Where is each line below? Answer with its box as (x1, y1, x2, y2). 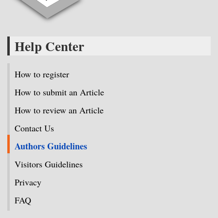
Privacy (15, 176, 41, 188)
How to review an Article (15, 104, 104, 116)
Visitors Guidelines (15, 158, 83, 170)
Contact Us (15, 122, 54, 134)
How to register (15, 68, 69, 80)
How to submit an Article (15, 86, 104, 98)
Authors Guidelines (15, 139, 87, 152)
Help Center (15, 36, 84, 55)
